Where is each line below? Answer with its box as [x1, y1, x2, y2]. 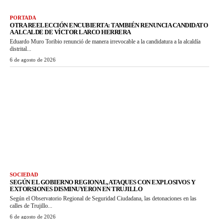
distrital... [10, 45, 31, 53]
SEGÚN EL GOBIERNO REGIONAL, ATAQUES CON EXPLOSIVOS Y [10, 178, 195, 186]
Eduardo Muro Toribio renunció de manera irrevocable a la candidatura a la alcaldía [10, 38, 200, 45]
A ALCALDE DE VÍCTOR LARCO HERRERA [10, 28, 131, 36]
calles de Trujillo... [10, 202, 52, 209]
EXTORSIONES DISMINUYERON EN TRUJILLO [10, 185, 142, 193]
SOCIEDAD [10, 171, 38, 177]
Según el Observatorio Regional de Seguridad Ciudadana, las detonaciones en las [10, 195, 197, 202]
